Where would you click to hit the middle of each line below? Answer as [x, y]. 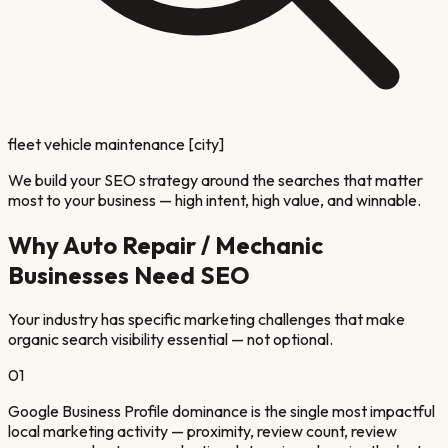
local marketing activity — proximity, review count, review [202, 431]
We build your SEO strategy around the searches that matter [215, 179]
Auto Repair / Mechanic [193, 244]
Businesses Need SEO [129, 274]
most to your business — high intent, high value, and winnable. [214, 199]
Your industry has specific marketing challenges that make [206, 319]
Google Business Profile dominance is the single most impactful [221, 411]
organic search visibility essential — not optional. [170, 339]
